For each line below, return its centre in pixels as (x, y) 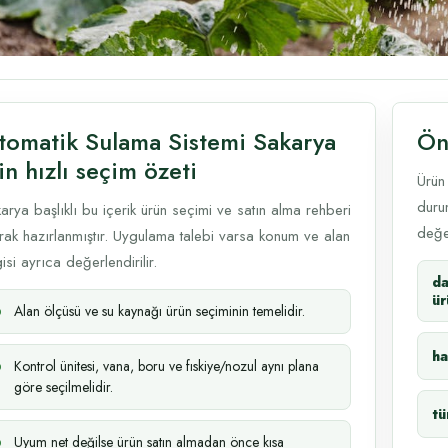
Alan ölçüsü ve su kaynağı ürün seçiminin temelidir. (159, 311)
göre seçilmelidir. (63, 387)
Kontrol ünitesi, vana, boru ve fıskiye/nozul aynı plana (166, 366)
